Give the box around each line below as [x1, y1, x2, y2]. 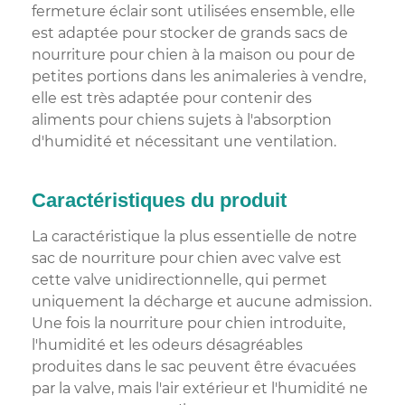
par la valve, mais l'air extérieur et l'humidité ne [32, 380, 368, 398]
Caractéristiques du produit [32, 189, 287, 212]
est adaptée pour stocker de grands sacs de [32, 24, 348, 42]
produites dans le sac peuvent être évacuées [32, 358, 356, 376]
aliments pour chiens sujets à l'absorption [32, 111, 332, 129]
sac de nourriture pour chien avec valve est [32, 250, 342, 268]
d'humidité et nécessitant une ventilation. [32, 133, 336, 151]
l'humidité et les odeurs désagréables [32, 336, 303, 354]
